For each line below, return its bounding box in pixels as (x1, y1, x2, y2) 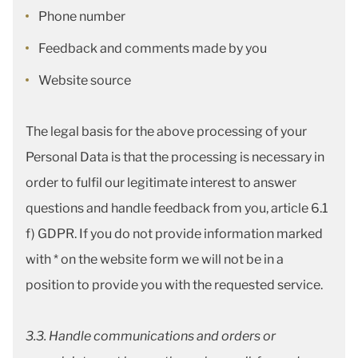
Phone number (38, 9, 128, 24)
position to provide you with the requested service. (26, 277, 323, 292)
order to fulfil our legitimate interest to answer (26, 175, 296, 190)
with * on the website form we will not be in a (26, 252, 284, 267)
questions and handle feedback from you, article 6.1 (26, 201, 328, 216)
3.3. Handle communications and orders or (26, 328, 276, 344)
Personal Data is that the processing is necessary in (26, 149, 324, 165)
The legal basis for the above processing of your (26, 124, 307, 139)
